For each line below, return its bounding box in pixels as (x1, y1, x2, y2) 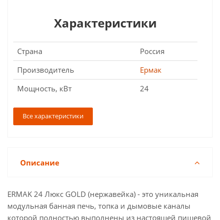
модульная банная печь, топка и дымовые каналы (7, 201, 191, 211)
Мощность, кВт (17, 83, 72, 93)
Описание (20, 158, 59, 167)
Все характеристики (23, 111, 83, 120)
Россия (140, 46, 165, 56)
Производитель (17, 65, 74, 75)
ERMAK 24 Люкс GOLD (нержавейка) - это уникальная (7, 189, 198, 199)
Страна (17, 46, 42, 56)
